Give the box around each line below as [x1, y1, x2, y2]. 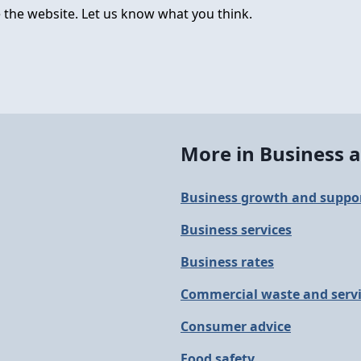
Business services [180, 221, 292, 239]
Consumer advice [180, 317, 291, 335]
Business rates [180, 253, 274, 271]
